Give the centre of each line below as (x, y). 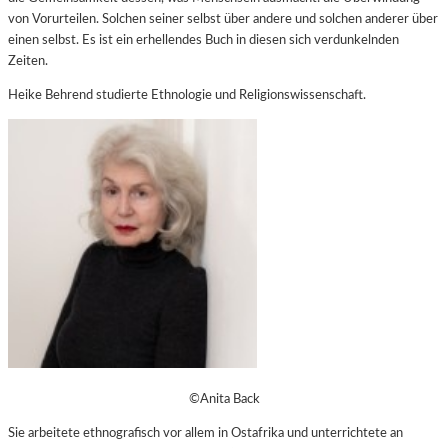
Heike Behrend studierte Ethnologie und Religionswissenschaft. (187, 95)
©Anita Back (224, 398)
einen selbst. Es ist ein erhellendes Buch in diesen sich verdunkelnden (203, 40)
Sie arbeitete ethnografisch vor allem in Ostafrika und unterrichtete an (205, 432)
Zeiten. (28, 61)
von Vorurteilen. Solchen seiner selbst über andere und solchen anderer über (223, 19)
